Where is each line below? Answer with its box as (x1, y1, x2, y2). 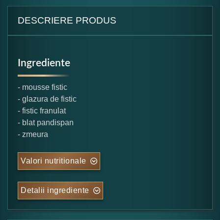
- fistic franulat (18, 106, 66, 115)
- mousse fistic (18, 82, 67, 91)
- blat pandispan (18, 118, 74, 127)
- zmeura (18, 130, 48, 138)
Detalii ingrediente (21, 186, 89, 194)
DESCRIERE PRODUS (18, 15, 116, 26)
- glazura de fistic (18, 94, 77, 103)
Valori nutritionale (21, 156, 86, 165)
